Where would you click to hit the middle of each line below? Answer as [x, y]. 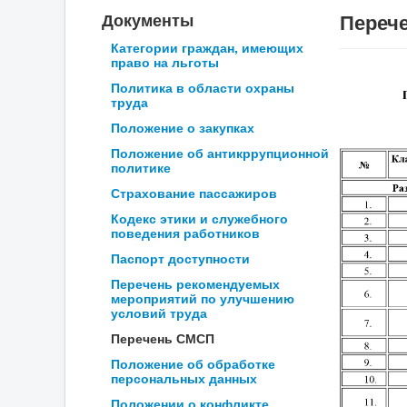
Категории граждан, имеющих [207, 47]
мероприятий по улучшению [203, 298]
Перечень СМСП [163, 338]
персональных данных [184, 378]
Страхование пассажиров [194, 193]
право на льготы [165, 62]
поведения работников [185, 233]
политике [141, 167]
